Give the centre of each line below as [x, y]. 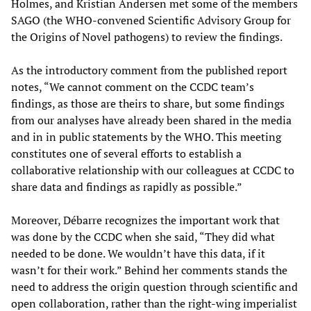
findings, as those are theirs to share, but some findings [148, 104]
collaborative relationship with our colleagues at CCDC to [153, 170]
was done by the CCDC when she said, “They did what [143, 237]
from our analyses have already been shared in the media [151, 120]
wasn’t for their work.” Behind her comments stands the [149, 270]
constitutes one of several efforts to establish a [126, 154]
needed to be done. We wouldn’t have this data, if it [138, 254]
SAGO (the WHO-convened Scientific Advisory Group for [151, 20]
